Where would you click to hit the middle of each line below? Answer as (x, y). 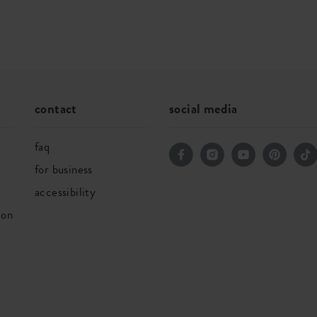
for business (64, 169)
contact (56, 109)
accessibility (65, 192)
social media (203, 109)
